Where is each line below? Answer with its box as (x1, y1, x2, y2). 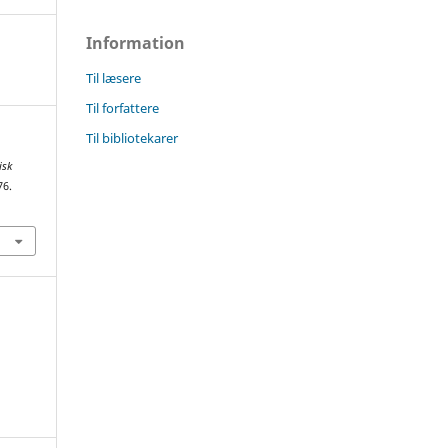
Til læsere (86, 68, 141, 87)
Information (86, 31, 185, 54)
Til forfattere (86, 98, 159, 117)
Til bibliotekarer (86, 128, 178, 147)
